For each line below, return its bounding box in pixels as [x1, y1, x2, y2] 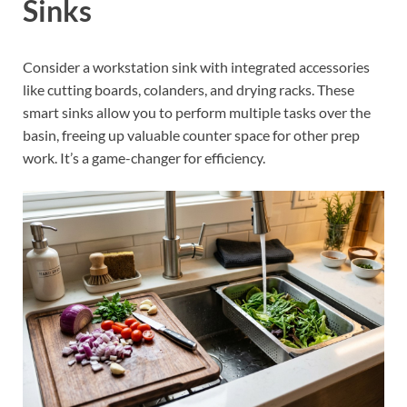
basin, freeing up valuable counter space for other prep [23, 125, 360, 144]
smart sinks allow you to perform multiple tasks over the [23, 103, 371, 121]
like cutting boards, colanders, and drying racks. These [23, 80, 354, 98]
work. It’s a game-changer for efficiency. [23, 148, 265, 166]
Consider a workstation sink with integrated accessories [23, 57, 370, 75]
